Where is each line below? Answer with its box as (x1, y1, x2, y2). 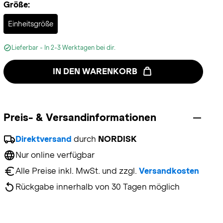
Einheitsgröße (7, 20, 53, 28)
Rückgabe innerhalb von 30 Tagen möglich (15, 182, 180, 192)
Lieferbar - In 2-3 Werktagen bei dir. (11, 44, 115, 51)
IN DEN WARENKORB (53, 67, 138, 76)
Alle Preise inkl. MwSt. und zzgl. (15, 166, 139, 176)
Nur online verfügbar (15, 150, 95, 160)
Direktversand (15, 134, 72, 144)
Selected (57, 13, 93, 23)
